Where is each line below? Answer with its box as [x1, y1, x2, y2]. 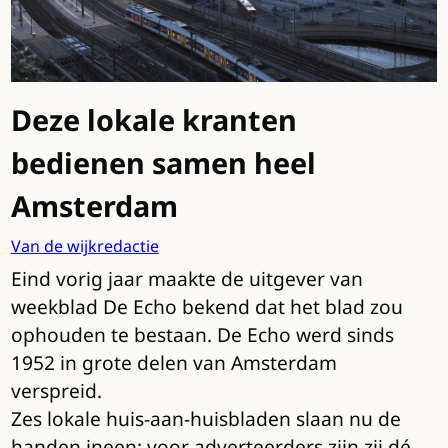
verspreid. [10, 377, 107, 405]
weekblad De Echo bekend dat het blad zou [10, 293, 403, 321]
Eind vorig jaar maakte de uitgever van [10, 265, 363, 293]
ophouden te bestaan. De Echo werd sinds [10, 321, 394, 349]
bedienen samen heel [10, 143, 316, 182]
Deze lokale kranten [10, 100, 297, 139]
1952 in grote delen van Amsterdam [10, 349, 337, 377]
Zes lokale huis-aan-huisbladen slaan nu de [10, 405, 401, 433]
